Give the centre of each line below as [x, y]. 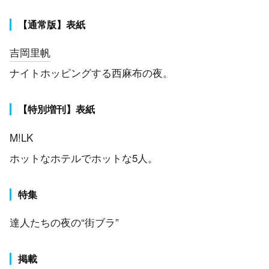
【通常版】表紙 [52, 25]
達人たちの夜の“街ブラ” [64, 222]
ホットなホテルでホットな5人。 [84, 157]
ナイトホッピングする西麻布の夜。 [91, 73]
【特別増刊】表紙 [57, 109]
